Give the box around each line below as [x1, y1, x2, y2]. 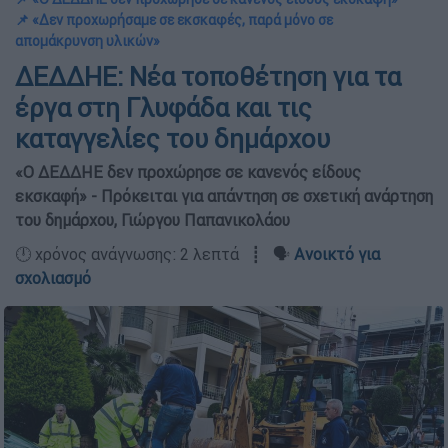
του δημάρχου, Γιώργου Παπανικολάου [15, 210, 290, 230]
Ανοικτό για [294, 244, 380, 264]
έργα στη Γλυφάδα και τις [15, 92, 312, 124]
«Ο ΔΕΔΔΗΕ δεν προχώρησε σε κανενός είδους [15, 162, 361, 182]
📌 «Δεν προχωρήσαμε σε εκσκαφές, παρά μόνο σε [15, 11, 333, 29]
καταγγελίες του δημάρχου [15, 123, 330, 155]
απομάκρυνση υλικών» [15, 32, 160, 50]
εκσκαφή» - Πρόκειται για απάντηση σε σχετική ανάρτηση [15, 186, 433, 206]
